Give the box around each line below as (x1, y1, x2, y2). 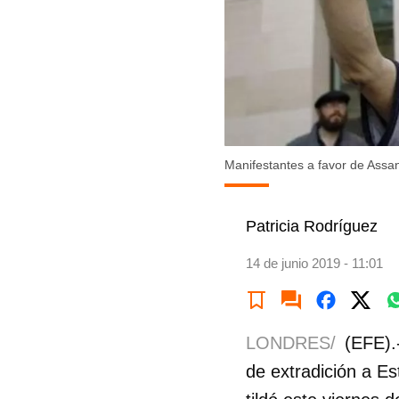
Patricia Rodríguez (246, 217, 378, 236)
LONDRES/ (246, 333, 336, 354)
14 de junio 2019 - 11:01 (246, 256, 383, 272)
